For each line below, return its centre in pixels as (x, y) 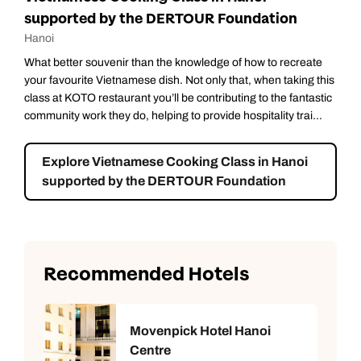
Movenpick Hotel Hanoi (200, 330)
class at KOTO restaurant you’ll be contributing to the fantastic (178, 98)
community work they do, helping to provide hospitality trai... (173, 115)
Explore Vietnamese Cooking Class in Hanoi (175, 161)
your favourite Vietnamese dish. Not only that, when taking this (179, 80)
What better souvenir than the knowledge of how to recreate (173, 62)
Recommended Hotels (146, 274)
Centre (150, 350)
